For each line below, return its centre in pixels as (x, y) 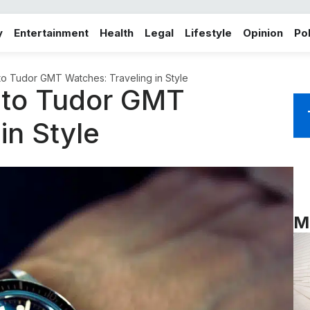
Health (117, 33)
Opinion (263, 33)
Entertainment (51, 33)
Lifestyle (208, 33)
